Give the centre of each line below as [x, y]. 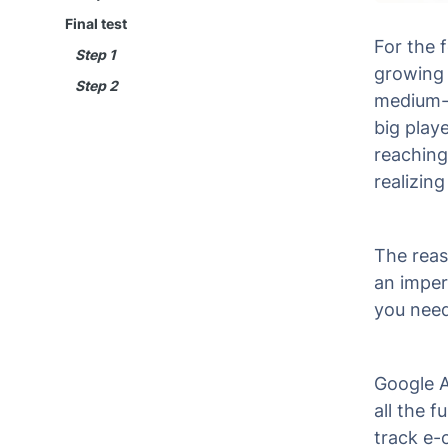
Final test [96, 23]
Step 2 [96, 85]
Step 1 [95, 54]
